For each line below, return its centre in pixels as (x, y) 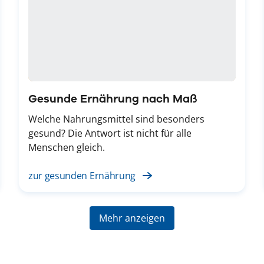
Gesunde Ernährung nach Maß (113, 98)
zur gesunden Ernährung (82, 175)
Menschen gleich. (67, 147)
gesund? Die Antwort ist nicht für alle (110, 133)
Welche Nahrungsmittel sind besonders (116, 119)
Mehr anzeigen (132, 218)
